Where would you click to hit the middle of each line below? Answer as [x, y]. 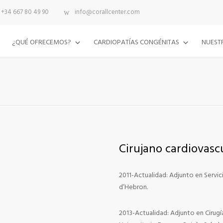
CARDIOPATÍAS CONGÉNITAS [136, 43]
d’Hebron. [133, 187]
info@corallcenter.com [107, 12]
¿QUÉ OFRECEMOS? [42, 43]
